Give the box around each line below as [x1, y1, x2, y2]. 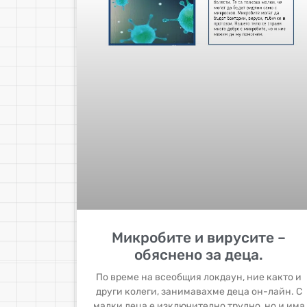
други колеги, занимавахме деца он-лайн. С [95, 286, 302, 298]
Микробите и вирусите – [112, 229, 286, 247]
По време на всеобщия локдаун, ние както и [96, 271, 302, 284]
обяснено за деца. [134, 246, 264, 264]
